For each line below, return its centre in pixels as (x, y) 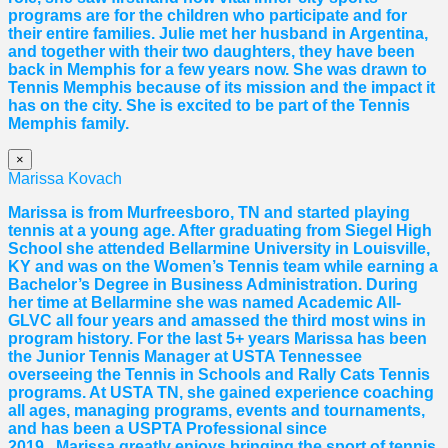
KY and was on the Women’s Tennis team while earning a (223, 267)
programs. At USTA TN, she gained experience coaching (221, 393)
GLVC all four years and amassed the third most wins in (217, 321)
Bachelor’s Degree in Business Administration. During (213, 285)
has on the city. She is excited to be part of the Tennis (209, 106)
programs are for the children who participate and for (207, 16)
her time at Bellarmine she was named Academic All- (204, 303)
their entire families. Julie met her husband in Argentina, (218, 34)
